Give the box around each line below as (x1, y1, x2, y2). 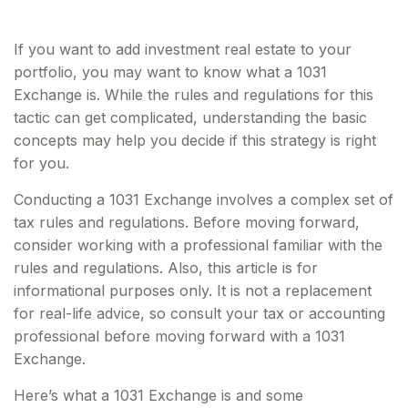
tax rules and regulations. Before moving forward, (14, 213, 360, 231)
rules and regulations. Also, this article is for (14, 259, 318, 277)
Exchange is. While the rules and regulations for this (14, 86, 373, 104)
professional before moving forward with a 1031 (14, 327, 345, 345)
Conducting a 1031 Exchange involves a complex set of (14, 190, 393, 209)
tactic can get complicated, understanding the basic (14, 108, 367, 127)
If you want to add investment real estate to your (14, 40, 352, 58)
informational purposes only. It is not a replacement (14, 281, 372, 300)
